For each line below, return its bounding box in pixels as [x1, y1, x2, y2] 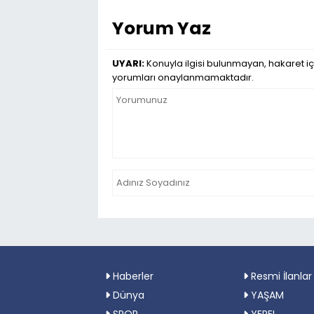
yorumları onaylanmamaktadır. [112, 70, 254, 84]
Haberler [110, 268, 153, 283]
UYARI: [112, 56, 144, 70]
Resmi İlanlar [248, 268, 312, 283]
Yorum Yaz [112, 15, 211, 41]
